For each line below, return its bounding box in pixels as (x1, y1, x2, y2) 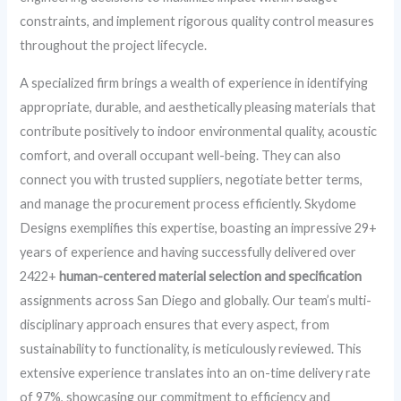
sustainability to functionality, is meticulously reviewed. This (20, 340, 363, 356)
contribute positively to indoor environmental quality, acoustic (20, 123, 378, 139)
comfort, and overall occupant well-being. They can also (20, 147, 342, 163)
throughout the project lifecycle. (20, 38, 208, 54)
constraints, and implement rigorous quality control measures (20, 13, 375, 30)
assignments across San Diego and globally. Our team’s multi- (20, 292, 372, 308)
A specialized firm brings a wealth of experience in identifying (20, 74, 369, 90)
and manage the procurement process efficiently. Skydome (20, 195, 357, 211)
